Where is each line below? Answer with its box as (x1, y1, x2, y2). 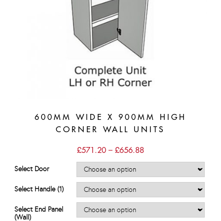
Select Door (14, 164, 49, 173)
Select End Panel (14, 205, 63, 214)
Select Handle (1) (14, 184, 64, 193)
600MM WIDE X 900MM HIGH (35, 111, 186, 122)
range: (144, 153, 166, 163)
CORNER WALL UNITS (56, 124, 165, 134)
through (144, 171, 169, 181)
